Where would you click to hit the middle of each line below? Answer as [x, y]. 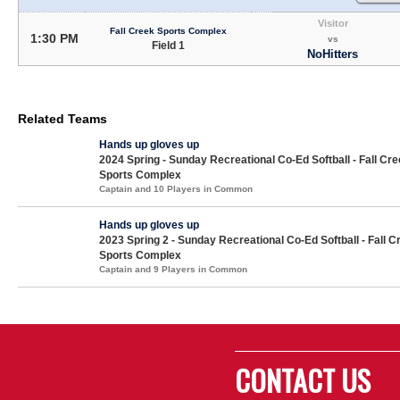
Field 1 [168, 45]
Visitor [333, 23]
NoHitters [333, 54]
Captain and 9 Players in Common [173, 269]
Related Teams [62, 118]
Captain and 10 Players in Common [176, 188]
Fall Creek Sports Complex [168, 30]
